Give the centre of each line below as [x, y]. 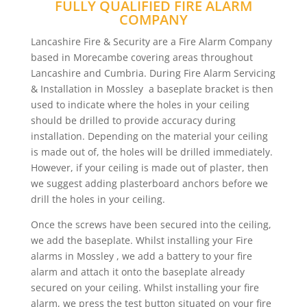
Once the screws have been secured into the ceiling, [151, 224]
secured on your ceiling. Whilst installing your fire [145, 287]
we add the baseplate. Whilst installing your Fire [142, 240]
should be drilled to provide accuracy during [133, 120]
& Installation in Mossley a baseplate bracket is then [152, 89]
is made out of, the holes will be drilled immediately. [151, 152]
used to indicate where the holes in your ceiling [140, 105]
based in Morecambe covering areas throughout [142, 57]
